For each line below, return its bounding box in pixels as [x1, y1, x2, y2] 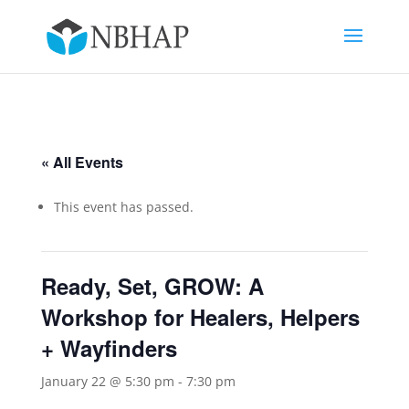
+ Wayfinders [40, 332, 177, 363]
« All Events [40, 152, 123, 173]
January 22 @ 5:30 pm [40, 372, 174, 390]
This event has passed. [53, 198, 194, 215]
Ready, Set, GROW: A [40, 270, 264, 301]
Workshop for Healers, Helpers [40, 301, 360, 332]
